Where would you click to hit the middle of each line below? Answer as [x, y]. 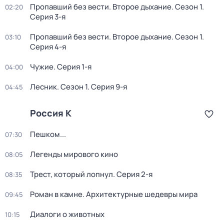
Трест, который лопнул [71, 174]
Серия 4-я [48, 47]
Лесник [43, 87]
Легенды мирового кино [74, 154]
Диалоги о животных [67, 214]
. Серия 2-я [133, 174]
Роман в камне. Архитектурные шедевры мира [114, 194]
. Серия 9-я [107, 87]
